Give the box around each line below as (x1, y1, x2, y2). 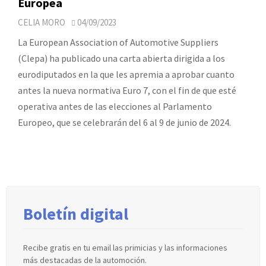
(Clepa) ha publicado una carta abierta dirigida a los (18, 52, 225, 64)
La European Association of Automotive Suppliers (18, 36, 218, 48)
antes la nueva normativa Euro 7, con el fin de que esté (18, 84, 236, 96)
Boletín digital (23, 202, 128, 224)
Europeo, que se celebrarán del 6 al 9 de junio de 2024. (18, 116, 231, 128)
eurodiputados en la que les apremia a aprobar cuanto (18, 68, 235, 80)
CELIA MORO (18, 16, 65, 28)
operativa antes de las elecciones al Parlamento (18, 100, 212, 112)
